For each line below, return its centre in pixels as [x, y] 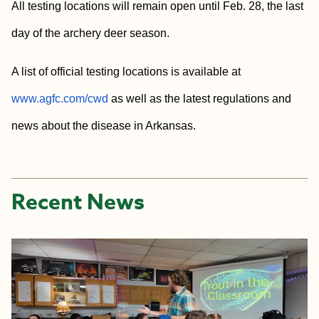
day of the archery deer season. [90, 33]
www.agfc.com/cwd [60, 99]
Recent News [78, 203]
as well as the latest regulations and [200, 99]
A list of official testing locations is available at [126, 72]
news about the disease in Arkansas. [104, 126]
